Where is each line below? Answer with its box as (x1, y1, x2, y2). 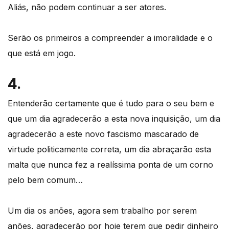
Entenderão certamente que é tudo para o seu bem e (8, 98, 214, 108)
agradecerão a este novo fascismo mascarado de (8, 128, 199, 139)
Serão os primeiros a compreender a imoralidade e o (8, 32, 213, 43)
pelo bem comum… (8, 174, 83, 185)
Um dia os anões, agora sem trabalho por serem (8, 205, 197, 216)
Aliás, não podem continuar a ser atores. (8, 2, 166, 12)
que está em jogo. (8, 48, 76, 58)
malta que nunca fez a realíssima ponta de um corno (8, 159, 213, 170)
